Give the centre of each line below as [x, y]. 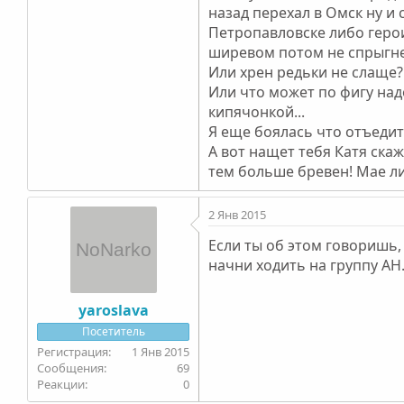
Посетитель [113, 331]
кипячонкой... [257, 111]
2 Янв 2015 [238, 214]
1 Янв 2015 [161, 351]
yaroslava [113, 310]
